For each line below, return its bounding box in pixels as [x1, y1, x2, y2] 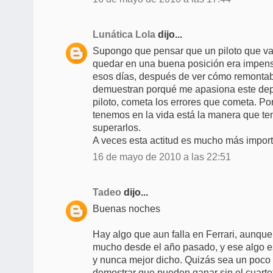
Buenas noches [93, 203, 160, 214]
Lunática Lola [93, 29, 155, 40]
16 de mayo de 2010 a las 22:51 [93, 151, 231, 162]
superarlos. [93, 122, 141, 133]
